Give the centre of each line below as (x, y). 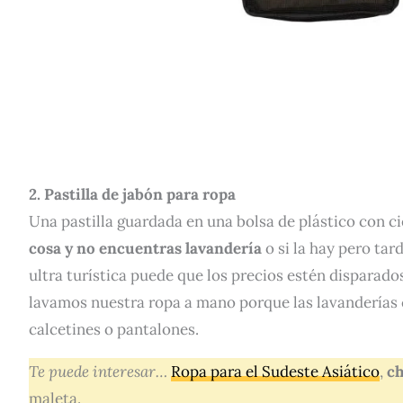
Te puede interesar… (100, 372)
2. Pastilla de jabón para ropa (132, 195)
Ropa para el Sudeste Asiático (275, 372)
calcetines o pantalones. (114, 330)
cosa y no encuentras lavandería (147, 249)
